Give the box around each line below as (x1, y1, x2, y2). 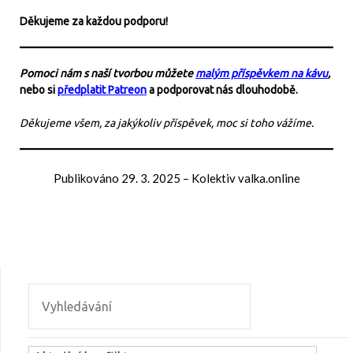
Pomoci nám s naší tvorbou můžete (20, 66, 195, 80)
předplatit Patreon (58, 83, 147, 96)
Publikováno (53, 170, 121, 185)
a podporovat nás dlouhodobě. (147, 83, 298, 96)
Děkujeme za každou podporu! (20, 14, 168, 28)
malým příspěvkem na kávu (195, 66, 328, 80)
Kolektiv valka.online (191, 170, 300, 185)
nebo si (20, 83, 58, 96)
